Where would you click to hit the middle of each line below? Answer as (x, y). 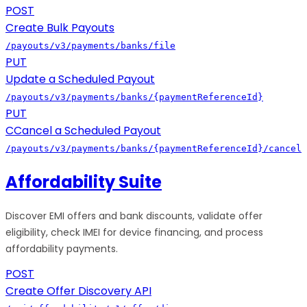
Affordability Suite (84, 182)
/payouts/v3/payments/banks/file (90, 46)
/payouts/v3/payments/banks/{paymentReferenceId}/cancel (153, 149)
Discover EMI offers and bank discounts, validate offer (134, 216)
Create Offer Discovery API (78, 291)
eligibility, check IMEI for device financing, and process (134, 233)
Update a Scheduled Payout (80, 79)
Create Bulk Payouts (60, 28)
